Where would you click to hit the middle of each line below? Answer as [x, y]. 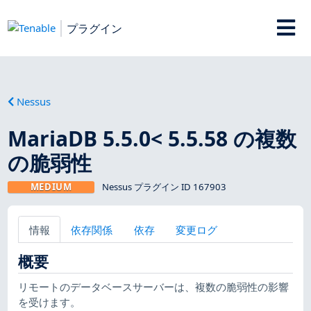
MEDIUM [51, 186]
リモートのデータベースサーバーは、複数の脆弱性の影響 [154, 286]
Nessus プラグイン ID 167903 [164, 186]
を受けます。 [50, 302]
